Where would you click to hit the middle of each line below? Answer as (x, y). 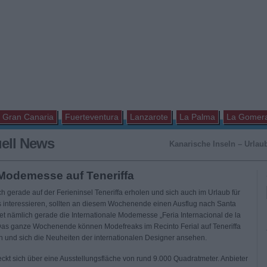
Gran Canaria (28, 117)
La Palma (197, 117)
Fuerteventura (92, 117)
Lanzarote (149, 117)
